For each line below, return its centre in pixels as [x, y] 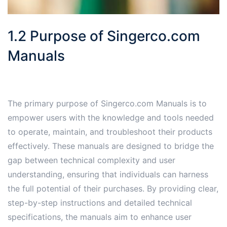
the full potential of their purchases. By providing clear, [113, 189]
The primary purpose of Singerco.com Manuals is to [107, 104]
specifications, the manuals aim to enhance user [100, 217]
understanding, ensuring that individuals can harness [108, 175]
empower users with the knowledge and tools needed [111, 118]
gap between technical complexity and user [91, 160]
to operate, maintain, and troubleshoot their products [110, 132]
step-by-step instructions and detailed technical [100, 203]
